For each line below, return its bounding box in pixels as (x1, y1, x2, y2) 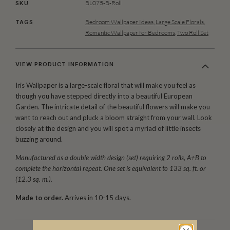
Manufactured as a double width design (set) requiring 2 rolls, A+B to (15, 153, 206, 162)
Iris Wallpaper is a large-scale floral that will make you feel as (15, 81, 196, 90)
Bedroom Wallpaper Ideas (85, 18, 154, 26)
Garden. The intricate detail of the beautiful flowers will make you (15, 103, 210, 111)
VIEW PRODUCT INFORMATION (15, 61, 114, 68)
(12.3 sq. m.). (15, 175, 52, 183)
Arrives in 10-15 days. (63, 193, 131, 202)
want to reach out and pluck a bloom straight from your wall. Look (15, 113, 212, 122)
